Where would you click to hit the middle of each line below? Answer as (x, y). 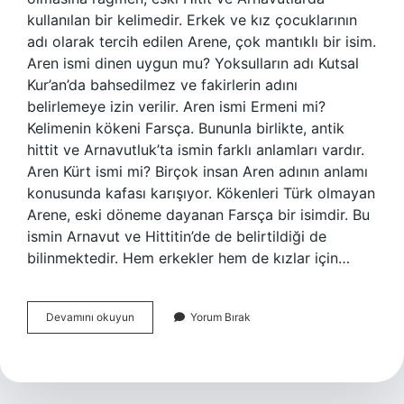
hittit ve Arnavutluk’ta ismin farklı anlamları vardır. (196, 150)
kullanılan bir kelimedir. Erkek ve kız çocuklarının (192, 20)
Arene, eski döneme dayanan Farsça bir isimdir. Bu (198, 215)
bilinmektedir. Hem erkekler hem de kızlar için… (188, 258)
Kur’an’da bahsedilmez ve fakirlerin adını (162, 85)
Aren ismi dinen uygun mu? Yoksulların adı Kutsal (193, 63)
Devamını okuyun (90, 317)
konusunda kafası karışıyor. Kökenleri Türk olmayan (201, 193)
